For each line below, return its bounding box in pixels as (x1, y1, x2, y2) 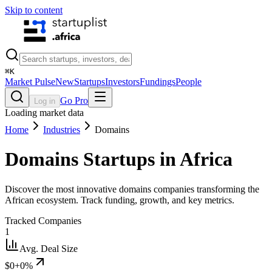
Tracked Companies (5, 215, 81, 226)
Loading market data (5, 107, 84, 118)
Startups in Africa (78, 148, 233, 171)
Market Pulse (5, 76, 55, 87)
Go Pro (60, 95, 88, 106)
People (175, 76, 202, 87)
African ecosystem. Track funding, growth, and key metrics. (5, 194, 234, 205)
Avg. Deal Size (19, 243, 78, 254)
